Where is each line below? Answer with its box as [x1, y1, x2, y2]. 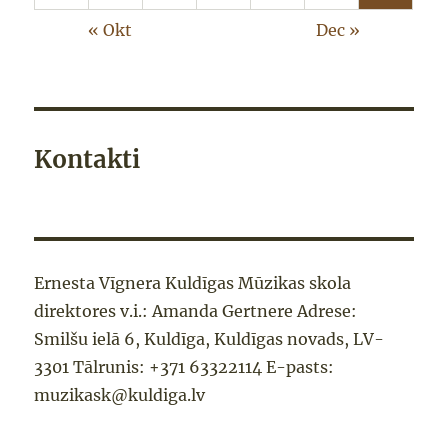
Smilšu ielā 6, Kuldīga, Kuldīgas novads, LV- [34, 329, 385, 350]
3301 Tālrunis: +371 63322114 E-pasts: [34, 357, 335, 378]
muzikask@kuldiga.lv [34, 385, 206, 406]
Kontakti [34, 144, 141, 176]
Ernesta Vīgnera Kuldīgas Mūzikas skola [34, 273, 352, 294]
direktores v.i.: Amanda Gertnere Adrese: [34, 301, 358, 322]
